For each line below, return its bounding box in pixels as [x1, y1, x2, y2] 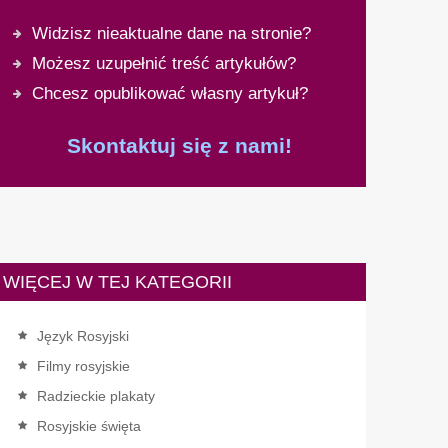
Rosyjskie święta [36, 418, 141, 434]
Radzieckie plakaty [36, 388, 155, 404]
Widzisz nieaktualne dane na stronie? [31, 24, 311, 43]
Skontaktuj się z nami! [66, 134, 292, 157]
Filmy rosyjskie [36, 358, 130, 374]
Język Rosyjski [36, 328, 129, 344]
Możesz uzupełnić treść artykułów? [31, 54, 296, 73]
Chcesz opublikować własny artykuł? [31, 84, 308, 103]
